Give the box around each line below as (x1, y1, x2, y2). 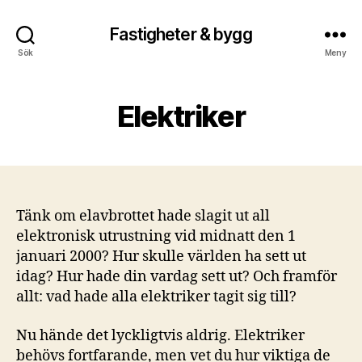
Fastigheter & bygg (110, 23, 252, 44)
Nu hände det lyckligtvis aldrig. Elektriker (16, 326, 305, 345)
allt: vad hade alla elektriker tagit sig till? (16, 288, 297, 306)
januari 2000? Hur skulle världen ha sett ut (16, 247, 306, 266)
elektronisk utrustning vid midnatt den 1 (16, 227, 296, 246)
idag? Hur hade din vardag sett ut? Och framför (16, 267, 337, 286)
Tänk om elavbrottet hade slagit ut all (16, 207, 270, 225)
